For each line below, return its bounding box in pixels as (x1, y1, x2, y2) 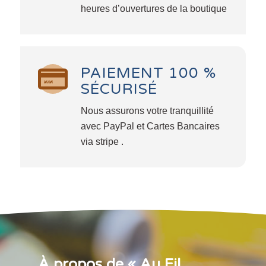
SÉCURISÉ (80, 80, 157, 98)
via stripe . (80, 137, 123, 147)
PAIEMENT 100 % (80, 64, 216, 82)
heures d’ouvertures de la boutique (80, 3, 227, 14)
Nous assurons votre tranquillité (80, 106, 214, 116)
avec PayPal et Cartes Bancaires (80, 121, 220, 132)
